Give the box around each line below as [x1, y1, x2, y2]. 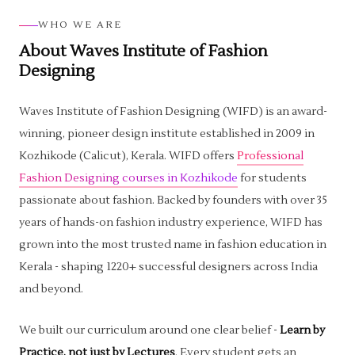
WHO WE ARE [38, 19, 122, 31]
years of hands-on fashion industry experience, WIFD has [19, 216, 323, 230]
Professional [237, 149, 303, 163]
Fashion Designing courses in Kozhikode [19, 171, 238, 185]
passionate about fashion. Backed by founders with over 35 [19, 193, 327, 208]
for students [238, 171, 307, 185]
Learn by [280, 323, 325, 338]
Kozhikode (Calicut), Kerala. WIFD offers [19, 149, 237, 163]
